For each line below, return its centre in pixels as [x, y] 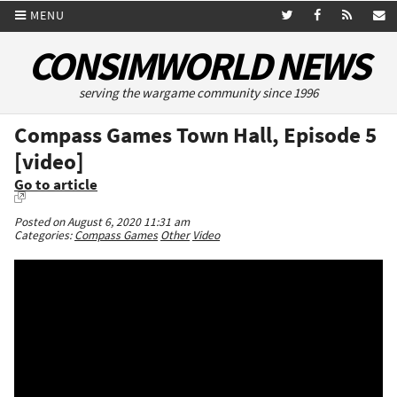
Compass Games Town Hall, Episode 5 [195, 135]
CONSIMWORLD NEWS [198, 66]
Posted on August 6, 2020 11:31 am [102, 222]
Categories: [44, 236]
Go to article [56, 185]
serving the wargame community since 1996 [198, 93]
